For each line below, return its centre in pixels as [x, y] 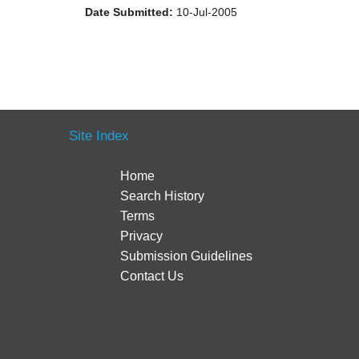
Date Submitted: [129, 12]
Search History [163, 196]
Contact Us [152, 276]
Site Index [99, 135]
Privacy [142, 236]
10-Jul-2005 [205, 12]
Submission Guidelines [187, 256]
